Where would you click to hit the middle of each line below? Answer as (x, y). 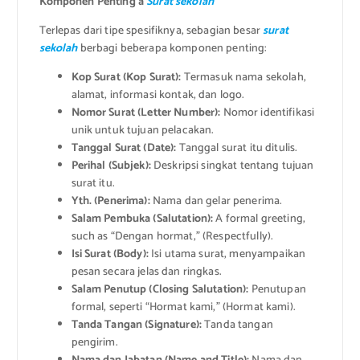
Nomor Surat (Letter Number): (146, 113)
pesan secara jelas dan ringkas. (146, 272)
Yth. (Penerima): (110, 202)
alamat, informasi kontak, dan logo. (158, 96)
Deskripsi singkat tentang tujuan (232, 166)
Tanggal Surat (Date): (124, 149)
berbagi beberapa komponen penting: (172, 49)
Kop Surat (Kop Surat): (126, 78)
